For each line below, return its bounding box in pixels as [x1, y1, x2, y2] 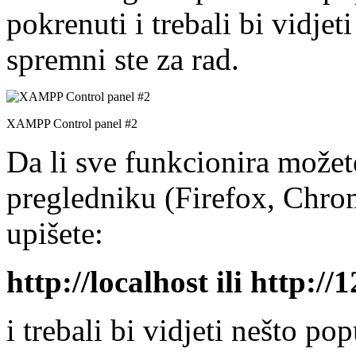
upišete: [6, 215, 103, 250]
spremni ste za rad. [6, 41, 239, 76]
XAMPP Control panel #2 [6, 116, 137, 130]
